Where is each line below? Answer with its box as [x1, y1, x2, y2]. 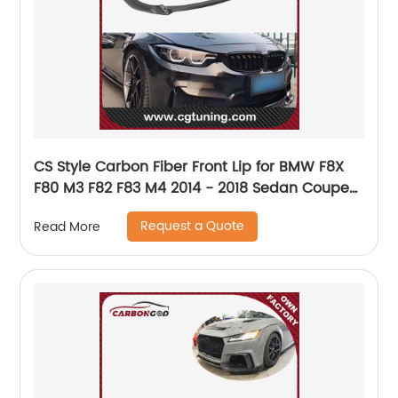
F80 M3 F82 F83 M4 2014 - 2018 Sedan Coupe [34, 177, 350, 200]
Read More [34, 216, 101, 237]
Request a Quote [140, 216, 245, 236]
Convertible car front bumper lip [34, 198, 265, 221]
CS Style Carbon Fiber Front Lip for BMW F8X [34, 155, 257, 179]
